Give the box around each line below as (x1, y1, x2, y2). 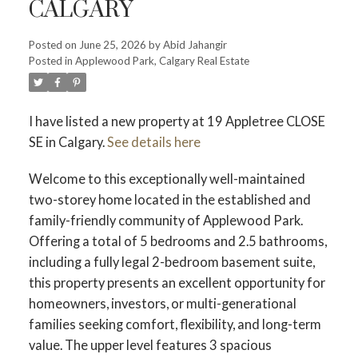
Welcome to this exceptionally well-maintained (28, 170, 305, 186)
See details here (106, 133, 201, 149)
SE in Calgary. (28, 133, 107, 149)
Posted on (28, 38, 79, 51)
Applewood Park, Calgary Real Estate (74, 54, 249, 67)
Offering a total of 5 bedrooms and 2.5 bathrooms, (28, 233, 327, 249)
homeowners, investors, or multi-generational (28, 295, 296, 311)
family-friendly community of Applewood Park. (28, 212, 303, 228)
